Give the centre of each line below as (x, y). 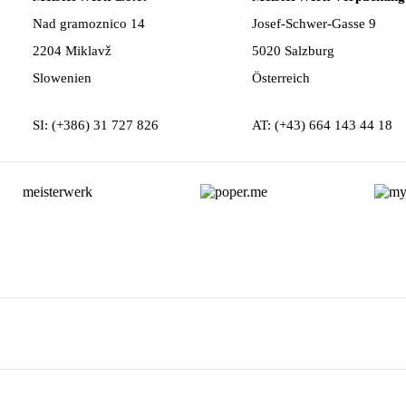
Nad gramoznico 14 (88, 23)
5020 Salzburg (293, 50)
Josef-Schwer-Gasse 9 (314, 23)
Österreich (280, 77)
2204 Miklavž (72, 50)
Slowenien (62, 77)
